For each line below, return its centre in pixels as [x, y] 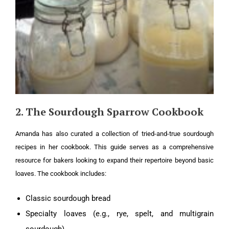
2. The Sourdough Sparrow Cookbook [109, 111]
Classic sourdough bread [68, 198]
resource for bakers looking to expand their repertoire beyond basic [114, 160]
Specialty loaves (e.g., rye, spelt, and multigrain [120, 213]
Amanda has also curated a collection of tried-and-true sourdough [114, 133]
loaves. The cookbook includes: [61, 173]
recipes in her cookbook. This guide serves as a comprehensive [114, 147]
